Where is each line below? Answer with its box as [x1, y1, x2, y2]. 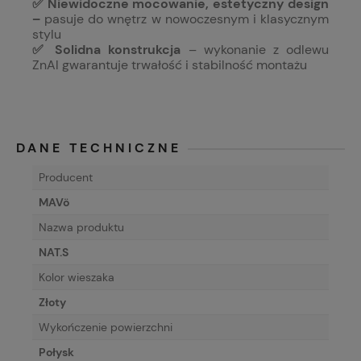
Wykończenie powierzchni [39, 320, 172, 335]
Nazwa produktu [39, 220, 124, 235]
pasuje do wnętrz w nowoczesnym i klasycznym [44, 10, 330, 28]
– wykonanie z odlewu [180, 41, 330, 59]
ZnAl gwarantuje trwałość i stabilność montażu [32, 56, 307, 74]
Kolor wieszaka [39, 270, 114, 285]
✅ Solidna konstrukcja [32, 41, 181, 59]
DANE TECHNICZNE [16, 139, 181, 157]
